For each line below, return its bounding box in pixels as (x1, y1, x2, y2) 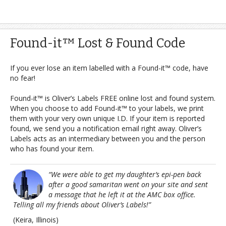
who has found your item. (10, 144, 94, 153)
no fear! (10, 73, 35, 83)
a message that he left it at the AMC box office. (48, 190, 196, 199)
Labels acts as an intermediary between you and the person (10, 134, 205, 143)
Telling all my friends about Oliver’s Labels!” (13, 200, 151, 209)
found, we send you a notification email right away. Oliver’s (10, 124, 202, 133)
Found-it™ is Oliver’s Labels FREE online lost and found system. (10, 93, 215, 103)
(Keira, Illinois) (13, 215, 59, 224)
